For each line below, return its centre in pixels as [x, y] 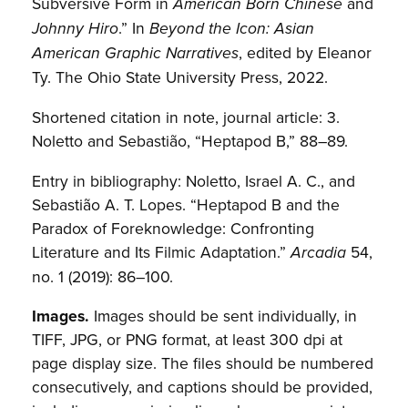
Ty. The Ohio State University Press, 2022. [180, 77]
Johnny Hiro [76, 29]
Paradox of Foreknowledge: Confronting [173, 228]
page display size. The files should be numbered [203, 363]
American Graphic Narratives [136, 54]
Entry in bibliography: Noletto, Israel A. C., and [194, 180]
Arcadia [319, 252]
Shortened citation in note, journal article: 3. [186, 117]
